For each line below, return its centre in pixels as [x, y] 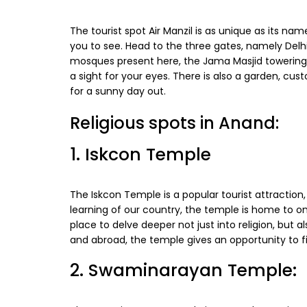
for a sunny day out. [119, 91]
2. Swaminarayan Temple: [183, 271]
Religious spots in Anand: [174, 123]
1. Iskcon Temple [140, 155]
